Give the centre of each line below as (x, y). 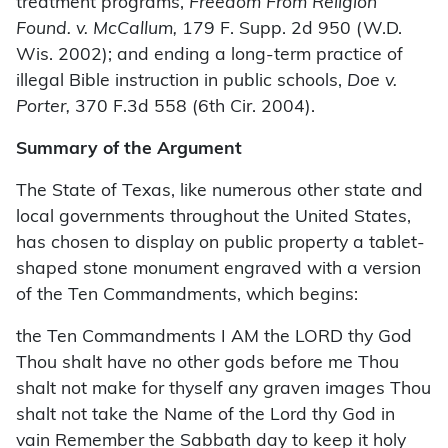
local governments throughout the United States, (213, 218)
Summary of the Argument (129, 150)
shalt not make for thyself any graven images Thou (223, 390)
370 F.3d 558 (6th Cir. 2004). (192, 108)
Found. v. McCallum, (96, 30)
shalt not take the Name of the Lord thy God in (205, 416)
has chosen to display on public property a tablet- (220, 244)
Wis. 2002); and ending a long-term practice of (209, 56)
